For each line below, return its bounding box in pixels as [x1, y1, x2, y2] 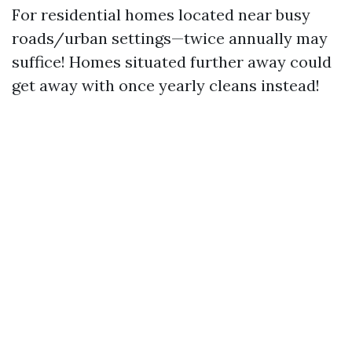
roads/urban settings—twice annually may [12, 28, 328, 48]
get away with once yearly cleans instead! [12, 75, 320, 95]
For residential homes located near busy [12, 5, 310, 24]
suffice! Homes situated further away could [12, 52, 332, 71]
